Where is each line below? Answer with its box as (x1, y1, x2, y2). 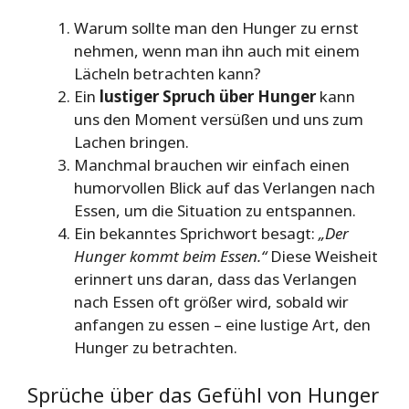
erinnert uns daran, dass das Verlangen (74, 268, 357, 290)
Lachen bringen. (74, 131, 189, 153)
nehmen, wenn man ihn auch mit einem (74, 40, 360, 62)
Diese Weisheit (267, 246, 378, 267)
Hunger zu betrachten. (74, 337, 237, 359)
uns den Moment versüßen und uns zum (74, 109, 363, 131)
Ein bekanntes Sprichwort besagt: (74, 223, 319, 245)
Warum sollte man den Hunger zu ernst (74, 17, 359, 39)
